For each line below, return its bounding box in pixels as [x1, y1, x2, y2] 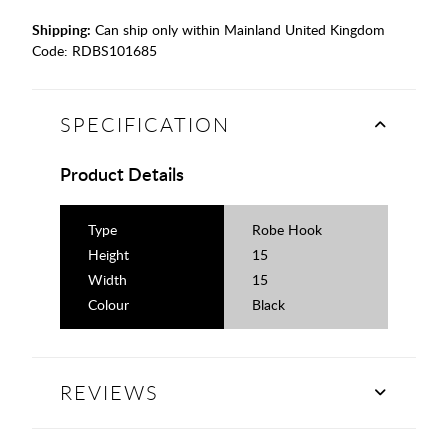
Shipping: [32, 19, 91, 39]
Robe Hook [252, 219, 322, 239]
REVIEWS [60, 378, 159, 406]
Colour [88, 294, 129, 314]
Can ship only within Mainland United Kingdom [91, 19, 385, 39]
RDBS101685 [72, 40, 157, 60]
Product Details [60, 160, 184, 186]
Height [88, 244, 129, 264]
